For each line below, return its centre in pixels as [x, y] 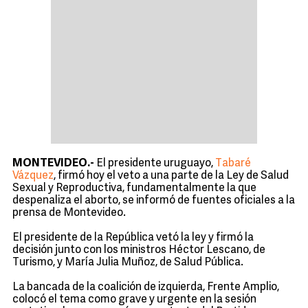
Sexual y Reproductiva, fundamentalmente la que [134, 188]
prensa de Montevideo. [69, 213]
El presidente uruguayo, [156, 164]
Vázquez [33, 176]
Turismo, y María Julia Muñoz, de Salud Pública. [128, 263]
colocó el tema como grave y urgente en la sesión [134, 300]
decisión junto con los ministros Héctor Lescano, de [139, 250]
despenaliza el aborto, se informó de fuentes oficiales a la [154, 201]
